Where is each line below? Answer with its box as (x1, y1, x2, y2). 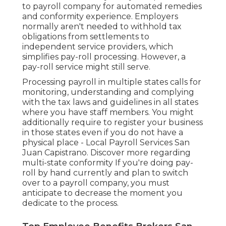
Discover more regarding (90, 148, 191, 158)
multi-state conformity (22, 158, 113, 168)
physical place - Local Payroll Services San (22, 138, 190, 148)
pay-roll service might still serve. (22, 62, 150, 72)
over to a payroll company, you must (22, 178, 169, 188)
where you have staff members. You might (22, 107, 194, 118)
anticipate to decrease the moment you (22, 188, 183, 198)
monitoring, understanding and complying (22, 87, 194, 97)
